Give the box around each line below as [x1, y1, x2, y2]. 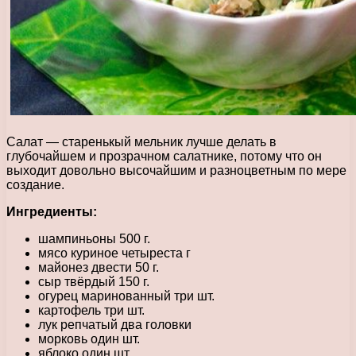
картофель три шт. [38, 303, 145, 317]
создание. [6, 177, 64, 192]
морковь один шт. [38, 331, 140, 346]
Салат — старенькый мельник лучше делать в [6, 134, 277, 149]
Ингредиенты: [6, 204, 97, 219]
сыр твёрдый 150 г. [38, 274, 149, 288]
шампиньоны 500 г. [38, 231, 150, 246]
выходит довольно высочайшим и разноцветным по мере [6, 163, 346, 177]
